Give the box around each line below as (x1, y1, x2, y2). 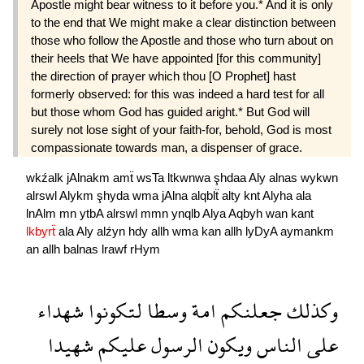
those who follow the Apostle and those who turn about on (31, 32, 333, 47)
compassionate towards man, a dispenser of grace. (31, 140, 302, 154)
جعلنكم (216, 287, 282, 334)
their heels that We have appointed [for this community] (31, 50, 321, 65)
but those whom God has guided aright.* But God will (31, 104, 310, 119)
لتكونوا (84, 287, 142, 334)
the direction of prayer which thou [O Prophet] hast (31, 68, 296, 83)
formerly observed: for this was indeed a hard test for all (31, 86, 324, 101)
